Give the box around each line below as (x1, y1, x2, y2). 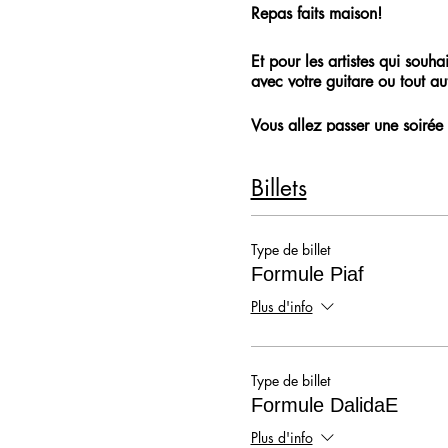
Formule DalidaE (250, 393, 398, 416)
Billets (250, 173, 307, 204)
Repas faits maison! (250, 3, 382, 25)
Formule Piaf (250, 262, 364, 285)
